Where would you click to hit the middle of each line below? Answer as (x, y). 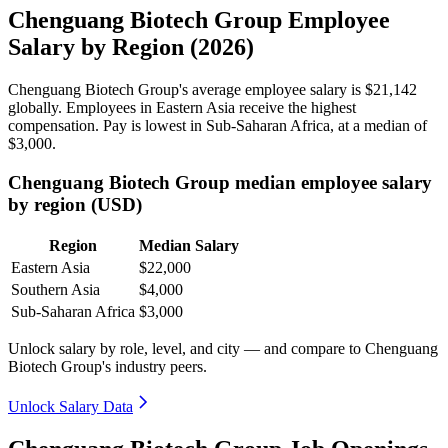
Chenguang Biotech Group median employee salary (220, 182)
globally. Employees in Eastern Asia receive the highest (182, 107)
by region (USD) (75, 204)
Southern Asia (55, 290)
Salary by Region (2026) (131, 46)
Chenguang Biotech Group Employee (199, 19)
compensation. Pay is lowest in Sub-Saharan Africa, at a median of (217, 125)
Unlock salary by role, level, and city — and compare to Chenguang (223, 349)
